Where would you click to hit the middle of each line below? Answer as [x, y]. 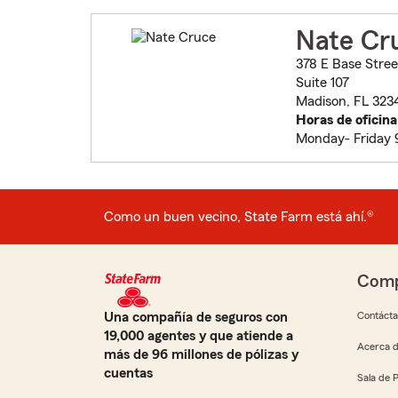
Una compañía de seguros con [196, 318]
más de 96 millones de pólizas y [201, 355]
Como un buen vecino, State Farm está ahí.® [239, 216]
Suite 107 [322, 83]
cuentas [128, 374]
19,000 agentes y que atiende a [199, 336]
